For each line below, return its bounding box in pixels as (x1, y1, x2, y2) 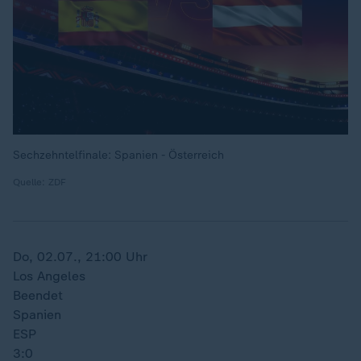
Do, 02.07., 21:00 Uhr (13, 249, 147, 264)
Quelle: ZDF (13, 176, 66, 188)
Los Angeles (13, 268, 85, 284)
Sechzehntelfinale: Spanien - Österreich (13, 148, 224, 162)
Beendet (13, 288, 63, 303)
